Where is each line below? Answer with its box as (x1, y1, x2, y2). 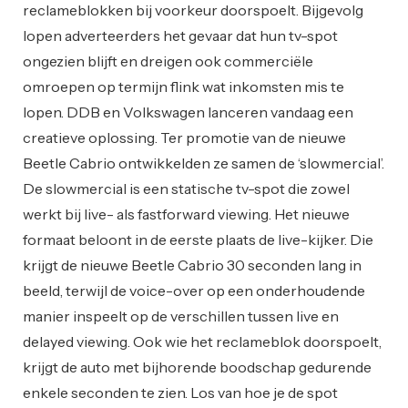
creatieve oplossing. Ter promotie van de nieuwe (23, 127, 346, 147)
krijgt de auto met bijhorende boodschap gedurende (23, 357, 372, 376)
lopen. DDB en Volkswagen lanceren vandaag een (23, 102, 353, 121)
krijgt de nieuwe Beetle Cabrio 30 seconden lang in (23, 255, 362, 274)
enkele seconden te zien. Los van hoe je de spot (23, 382, 338, 402)
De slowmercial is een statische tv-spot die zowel (23, 178, 350, 198)
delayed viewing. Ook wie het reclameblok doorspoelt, (23, 331, 382, 351)
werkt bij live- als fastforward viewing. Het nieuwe (23, 204, 350, 223)
